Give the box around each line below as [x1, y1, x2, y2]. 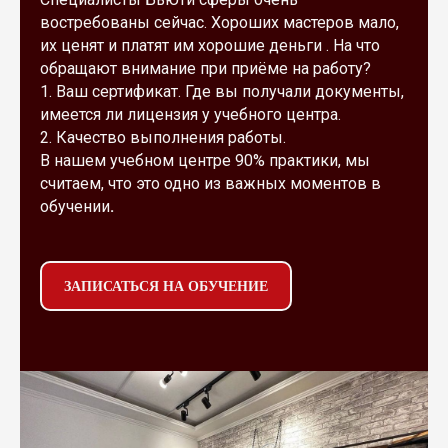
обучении [40, 196, 110, 216]
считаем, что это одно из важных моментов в [40, 173, 381, 193]
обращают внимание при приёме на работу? [40, 58, 371, 78]
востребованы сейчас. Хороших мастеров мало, [40, 12, 399, 32]
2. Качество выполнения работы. [40, 127, 286, 147]
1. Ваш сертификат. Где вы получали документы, [40, 81, 404, 101]
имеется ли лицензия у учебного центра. [40, 104, 341, 124]
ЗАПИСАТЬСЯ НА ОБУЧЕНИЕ [64, 274, 268, 296]
